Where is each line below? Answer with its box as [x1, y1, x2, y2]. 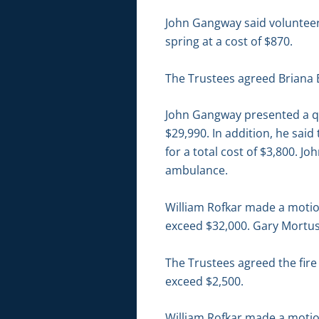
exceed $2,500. [165, 273, 244, 289]
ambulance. [165, 162, 228, 179]
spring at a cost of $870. [165, 33, 293, 50]
